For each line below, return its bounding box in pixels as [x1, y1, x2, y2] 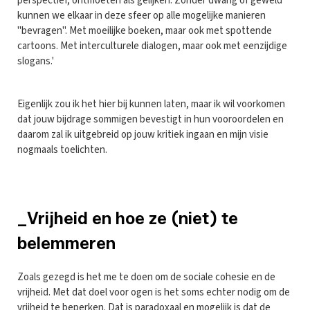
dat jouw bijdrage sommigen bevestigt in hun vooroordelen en [17, 111, 284, 127]
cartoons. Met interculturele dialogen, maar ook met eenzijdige [17, 38, 287, 53]
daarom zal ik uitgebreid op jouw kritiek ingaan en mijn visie [17, 127, 268, 142]
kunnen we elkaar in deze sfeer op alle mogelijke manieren [17, 8, 266, 23]
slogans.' [17, 53, 54, 69]
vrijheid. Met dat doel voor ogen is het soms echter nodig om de [17, 284, 290, 300]
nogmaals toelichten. [17, 142, 107, 157]
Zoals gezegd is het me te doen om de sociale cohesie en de [17, 269, 275, 284]
